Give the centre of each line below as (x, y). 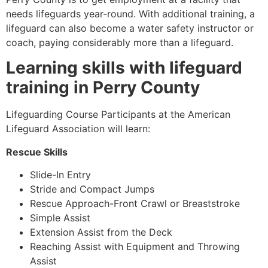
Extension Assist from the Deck (101, 232)
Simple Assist (60, 218)
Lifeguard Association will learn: (78, 129)
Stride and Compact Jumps (92, 189)
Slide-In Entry (60, 175)
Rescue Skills (37, 152)
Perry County (146, 88)
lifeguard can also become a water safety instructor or (130, 28)
